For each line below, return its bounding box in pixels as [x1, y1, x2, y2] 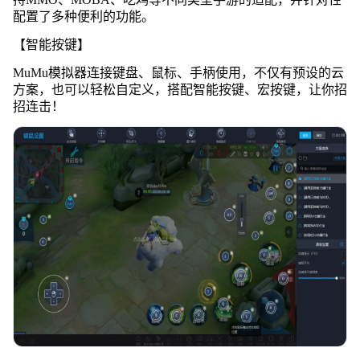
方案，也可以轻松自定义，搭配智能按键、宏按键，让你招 [12, 82, 347, 96]
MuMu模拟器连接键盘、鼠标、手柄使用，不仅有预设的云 [12, 65, 344, 80]
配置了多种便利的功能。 [12, 9, 154, 23]
